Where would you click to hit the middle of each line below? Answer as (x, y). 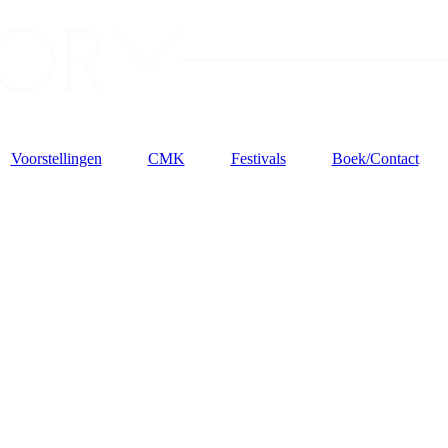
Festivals (258, 158)
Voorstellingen (56, 158)
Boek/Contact (375, 158)
